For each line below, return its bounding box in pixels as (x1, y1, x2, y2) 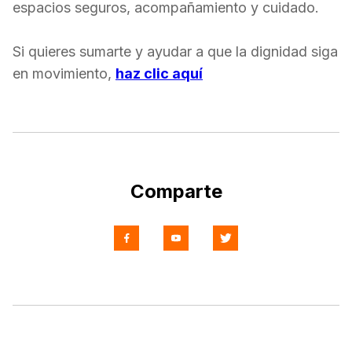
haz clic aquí (115, 65, 203, 82)
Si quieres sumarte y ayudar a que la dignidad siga (13, 43, 338, 60)
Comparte (130, 180, 222, 203)
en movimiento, (13, 65, 115, 82)
